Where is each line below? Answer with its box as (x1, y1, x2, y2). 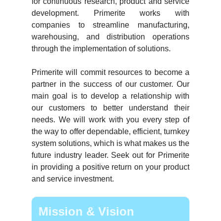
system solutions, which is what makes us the (32, 139, 189, 147)
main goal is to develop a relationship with (32, 92, 189, 100)
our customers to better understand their (32, 104, 189, 112)
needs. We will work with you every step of (32, 115, 189, 124)
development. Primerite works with (32, 9, 189, 17)
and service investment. (32, 175, 114, 183)
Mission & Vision (38, 204, 134, 218)
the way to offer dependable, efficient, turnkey (32, 127, 189, 136)
